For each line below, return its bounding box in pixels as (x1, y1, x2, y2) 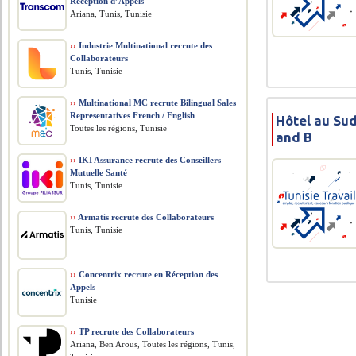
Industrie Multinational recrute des (76, 41, 213, 50)
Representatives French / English (70, 110, 195, 120)
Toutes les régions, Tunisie (70, 123, 168, 133)
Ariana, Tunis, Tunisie (70, 9, 153, 18)
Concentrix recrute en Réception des (76, 269, 219, 279)
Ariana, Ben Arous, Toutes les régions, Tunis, (70, 339, 236, 349)
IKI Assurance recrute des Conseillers (76, 155, 222, 164)
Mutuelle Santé (70, 168, 128, 177)
